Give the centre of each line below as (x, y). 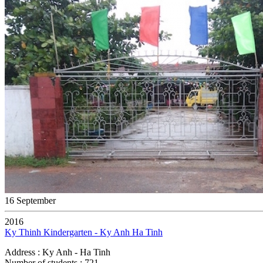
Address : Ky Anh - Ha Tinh (58, 252)
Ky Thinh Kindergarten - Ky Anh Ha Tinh (84, 232)
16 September (30, 200)
